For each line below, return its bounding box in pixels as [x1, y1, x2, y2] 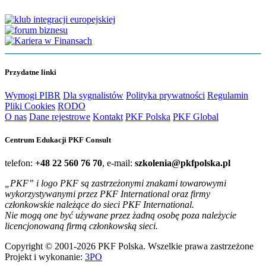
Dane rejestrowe [29, 111, 90, 122]
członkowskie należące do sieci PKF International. [5, 199, 194, 210]
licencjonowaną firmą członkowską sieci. [5, 221, 158, 232]
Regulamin [207, 90, 248, 100]
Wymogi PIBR [5, 90, 61, 100]
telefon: [5, 158, 35, 169]
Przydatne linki [5, 67, 56, 77]
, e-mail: [102, 158, 135, 169]
